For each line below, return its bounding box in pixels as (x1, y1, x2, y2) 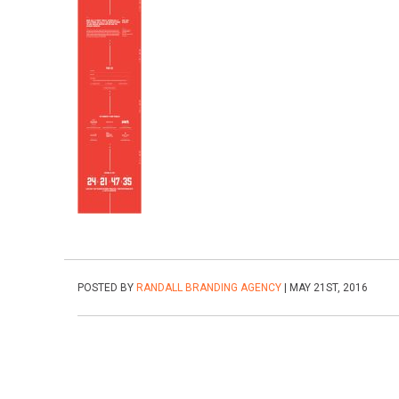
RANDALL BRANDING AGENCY (136, 281, 281, 294)
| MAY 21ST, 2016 (281, 281, 368, 294)
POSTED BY (77, 281, 136, 294)
